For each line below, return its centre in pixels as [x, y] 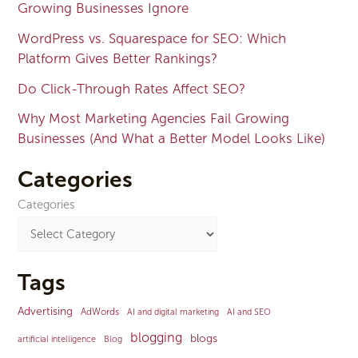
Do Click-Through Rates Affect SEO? [132, 88]
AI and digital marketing [173, 312]
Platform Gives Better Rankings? [118, 58]
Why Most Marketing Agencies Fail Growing [154, 119]
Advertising [46, 311]
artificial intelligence [57, 339]
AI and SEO [249, 312]
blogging [157, 337]
